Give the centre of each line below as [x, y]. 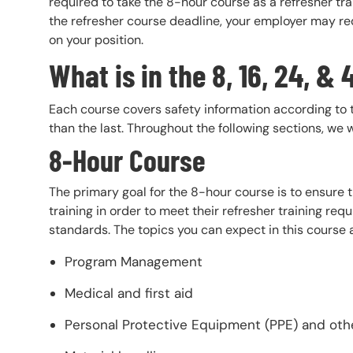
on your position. [98, 39]
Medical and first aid [129, 294]
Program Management [134, 262]
